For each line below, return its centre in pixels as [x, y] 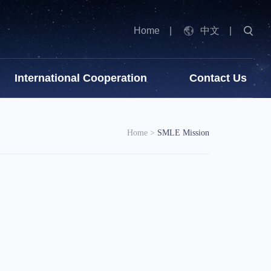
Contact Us [218, 78]
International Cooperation [81, 78]
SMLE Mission [183, 133]
